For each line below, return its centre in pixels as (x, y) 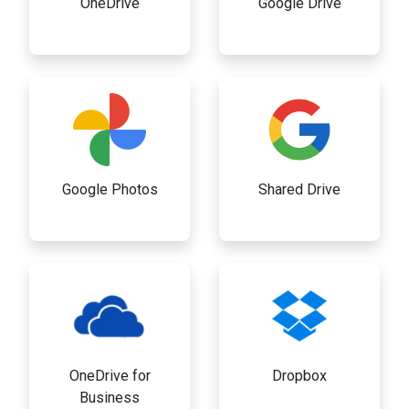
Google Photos (110, 190)
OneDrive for (110, 376)
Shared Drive (299, 190)
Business (110, 398)
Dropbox (299, 376)
